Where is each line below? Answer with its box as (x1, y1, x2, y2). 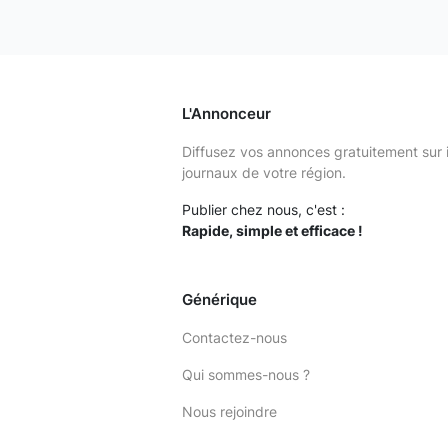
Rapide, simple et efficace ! (182, 222, 364, 239)
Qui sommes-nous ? (182, 366, 311, 383)
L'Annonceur (182, 104, 272, 123)
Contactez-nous (182, 329, 288, 346)
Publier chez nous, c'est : (182, 201, 346, 218)
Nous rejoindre (182, 403, 278, 420)
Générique (182, 290, 258, 309)
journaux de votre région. (182, 164, 347, 181)
